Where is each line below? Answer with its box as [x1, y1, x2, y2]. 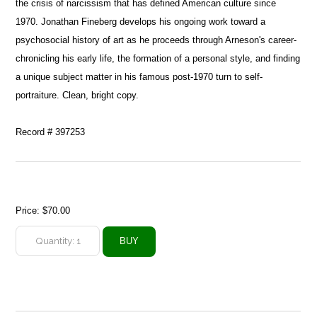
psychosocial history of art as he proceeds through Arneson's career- [16, 34, 297, 45]
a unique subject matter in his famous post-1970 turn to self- [16, 71, 263, 82]
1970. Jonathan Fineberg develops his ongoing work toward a [16, 16, 266, 27]
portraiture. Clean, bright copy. [16, 89, 139, 100]
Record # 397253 [16, 126, 86, 137]
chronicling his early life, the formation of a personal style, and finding [16, 52, 301, 64]
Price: [16, 204, 43, 216]
